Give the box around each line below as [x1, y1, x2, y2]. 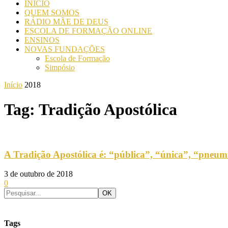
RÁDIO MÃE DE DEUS [24, 17, 108, 26]
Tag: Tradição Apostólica [4, 100, 177, 119]
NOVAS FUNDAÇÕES [24, 45, 105, 53]
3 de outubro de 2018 [4, 169, 73, 179]
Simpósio [45, 63, 75, 72]
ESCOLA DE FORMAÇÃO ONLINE [24, 26, 152, 35]
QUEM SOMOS [24, 8, 79, 17]
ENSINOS [24, 36, 60, 44]
